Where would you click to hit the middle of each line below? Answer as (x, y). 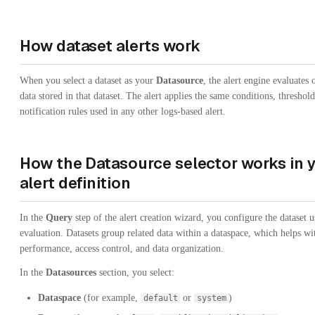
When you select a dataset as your (88, 80)
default (160, 298)
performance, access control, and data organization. (122, 248)
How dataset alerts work (110, 45)
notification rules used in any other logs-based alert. (123, 111)
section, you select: (135, 272)
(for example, (111, 297)
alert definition (75, 182)
